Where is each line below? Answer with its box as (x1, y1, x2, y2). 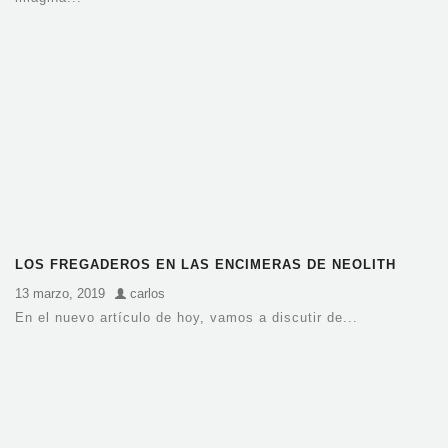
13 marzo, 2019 (15, 285, 105, 301)
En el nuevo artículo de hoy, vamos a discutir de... (15, 309, 358, 325)
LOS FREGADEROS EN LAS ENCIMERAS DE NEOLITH (15, 256, 396, 272)
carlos (126, 285, 165, 301)
